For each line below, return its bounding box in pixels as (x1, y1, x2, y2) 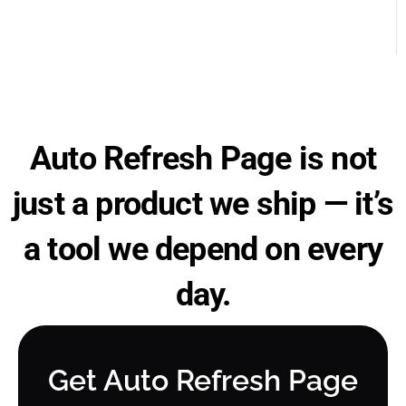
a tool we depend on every (23, 230, 383, 268)
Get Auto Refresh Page (48, 363, 358, 397)
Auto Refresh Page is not (30, 140, 376, 178)
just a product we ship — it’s (12, 185, 394, 223)
